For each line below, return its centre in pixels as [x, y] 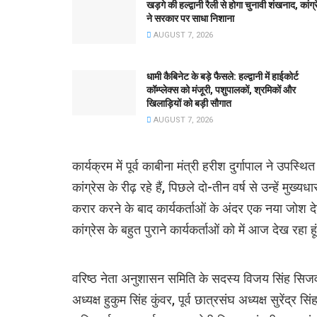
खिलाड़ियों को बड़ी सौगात [189, 103]
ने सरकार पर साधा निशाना [190, 18]
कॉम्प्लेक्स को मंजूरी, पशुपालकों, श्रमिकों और [221, 90]
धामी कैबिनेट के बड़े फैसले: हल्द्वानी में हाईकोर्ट [223, 76]
